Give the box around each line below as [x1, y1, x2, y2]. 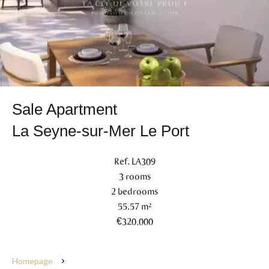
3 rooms [118, 171, 151, 181]
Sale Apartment [12, 100, 117, 118]
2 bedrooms [111, 186, 158, 196]
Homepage [12, 256, 53, 266]
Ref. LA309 [113, 156, 156, 166]
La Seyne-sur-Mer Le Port [12, 122, 189, 140]
